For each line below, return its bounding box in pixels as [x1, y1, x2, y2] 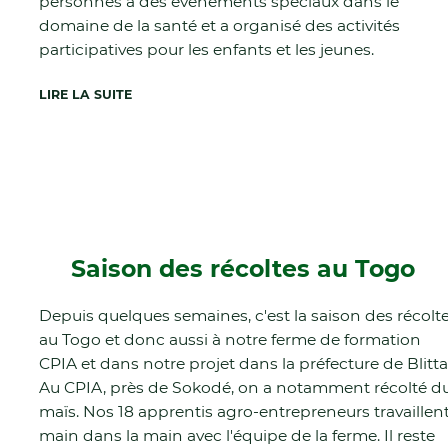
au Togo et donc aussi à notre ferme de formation [39, 330, 422, 349]
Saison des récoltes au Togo [71, 254, 416, 283]
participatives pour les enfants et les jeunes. [39, 40, 375, 59]
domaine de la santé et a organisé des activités [39, 16, 401, 35]
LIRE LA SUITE [39, 87, 133, 102]
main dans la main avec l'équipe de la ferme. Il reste [39, 426, 436, 445]
